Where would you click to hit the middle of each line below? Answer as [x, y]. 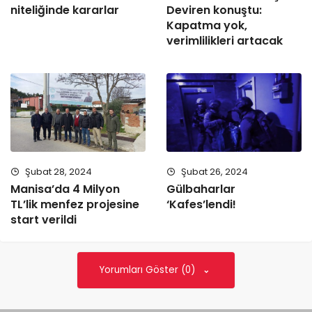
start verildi [44, 219]
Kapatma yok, [207, 26]
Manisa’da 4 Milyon [65, 189]
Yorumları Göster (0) [149, 270]
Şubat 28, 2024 [57, 171]
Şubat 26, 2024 [213, 171]
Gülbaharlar [201, 189]
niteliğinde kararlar [65, 10]
